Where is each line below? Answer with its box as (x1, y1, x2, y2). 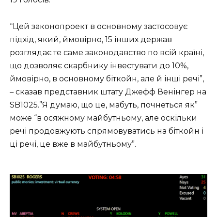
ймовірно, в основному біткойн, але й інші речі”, (10, 74, 204, 83)
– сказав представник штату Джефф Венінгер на (10, 87, 206, 96)
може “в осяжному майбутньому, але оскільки (10, 113, 197, 123)
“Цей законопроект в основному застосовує (10, 21, 187, 31)
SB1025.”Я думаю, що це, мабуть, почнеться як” (10, 100, 198, 109)
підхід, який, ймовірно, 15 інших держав (10, 34, 172, 44)
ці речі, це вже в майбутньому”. (10, 139, 136, 149)
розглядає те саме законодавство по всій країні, (10, 47, 204, 57)
